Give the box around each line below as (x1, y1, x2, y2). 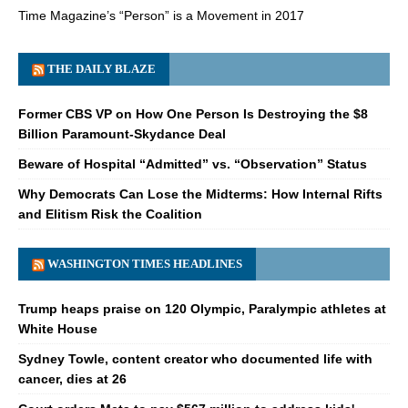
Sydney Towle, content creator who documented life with (18, 351, 372, 366)
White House (18, 321, 97, 336)
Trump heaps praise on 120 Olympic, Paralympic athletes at (18, 301, 386, 316)
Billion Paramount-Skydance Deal (18, 126, 226, 141)
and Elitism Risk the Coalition (18, 206, 202, 221)
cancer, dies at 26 (18, 371, 127, 386)
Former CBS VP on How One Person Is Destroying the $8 (18, 106, 368, 121)
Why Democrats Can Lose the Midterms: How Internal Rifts (18, 186, 382, 201)
